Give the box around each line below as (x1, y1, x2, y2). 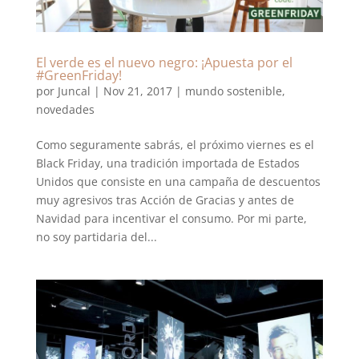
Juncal (57, 83, 91, 99)
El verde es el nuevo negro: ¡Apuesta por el (35, 54, 292, 72)
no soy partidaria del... (35, 229, 157, 245)
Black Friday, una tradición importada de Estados (35, 155, 300, 171)
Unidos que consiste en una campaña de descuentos (35, 174, 321, 190)
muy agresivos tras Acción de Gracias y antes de (35, 192, 294, 208)
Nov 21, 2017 (103, 83, 172, 99)
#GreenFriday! (35, 67, 122, 85)
